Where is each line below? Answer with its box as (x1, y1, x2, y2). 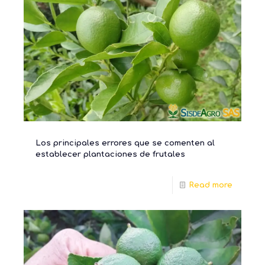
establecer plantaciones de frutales (35, 150, 185, 159)
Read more (189, 180, 232, 189)
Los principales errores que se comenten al (35, 138, 215, 147)
